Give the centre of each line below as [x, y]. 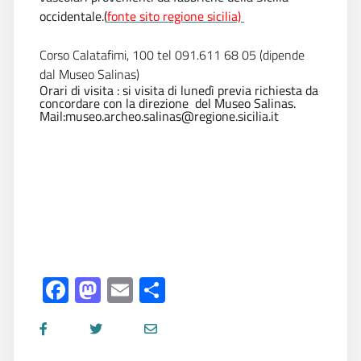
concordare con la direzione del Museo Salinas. [168, 103]
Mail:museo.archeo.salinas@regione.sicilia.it [162, 116]
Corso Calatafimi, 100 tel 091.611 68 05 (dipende [172, 54]
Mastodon [156, 290]
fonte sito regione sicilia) [174, 16]
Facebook [120, 290]
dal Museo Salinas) [89, 74]
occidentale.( [73, 16]
